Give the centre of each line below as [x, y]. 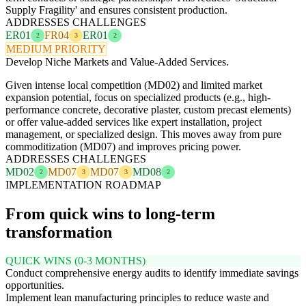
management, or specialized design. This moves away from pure [143, 134]
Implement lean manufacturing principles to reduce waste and [137, 298]
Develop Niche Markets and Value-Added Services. [117, 61]
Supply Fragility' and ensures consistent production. [116, 10]
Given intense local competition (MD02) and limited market [134, 85]
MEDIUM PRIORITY [56, 48]
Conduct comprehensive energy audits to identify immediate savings [152, 273]
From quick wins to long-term [110, 213]
